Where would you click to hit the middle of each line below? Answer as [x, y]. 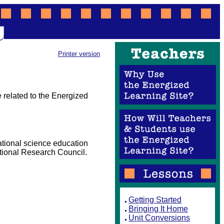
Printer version [79, 54]
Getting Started [155, 200]
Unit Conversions [159, 218]
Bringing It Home [158, 209]
